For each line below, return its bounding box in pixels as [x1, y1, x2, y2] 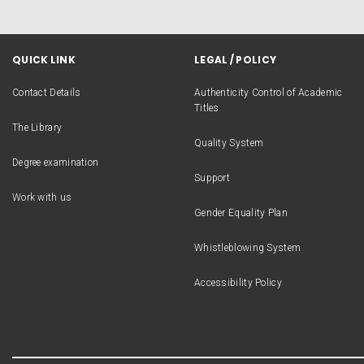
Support [193, 172, 231, 184]
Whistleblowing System [193, 242, 301, 254]
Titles [193, 102, 219, 115]
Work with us [11, 192, 72, 204]
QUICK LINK [11, 53, 76, 67]
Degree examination [11, 157, 99, 169]
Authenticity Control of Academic [193, 87, 343, 99]
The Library [11, 122, 63, 134]
